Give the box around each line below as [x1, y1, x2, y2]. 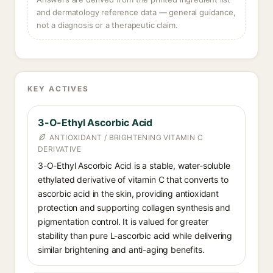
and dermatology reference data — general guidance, [37, 7, 236, 17]
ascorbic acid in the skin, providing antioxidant [38, 188, 219, 199]
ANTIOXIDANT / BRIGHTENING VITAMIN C [49, 133, 203, 142]
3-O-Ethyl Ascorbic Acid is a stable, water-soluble [38, 160, 230, 171]
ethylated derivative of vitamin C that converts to [38, 174, 229, 185]
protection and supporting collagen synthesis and [38, 202, 230, 213]
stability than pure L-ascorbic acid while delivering [38, 230, 233, 241]
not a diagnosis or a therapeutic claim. [37, 20, 178, 30]
